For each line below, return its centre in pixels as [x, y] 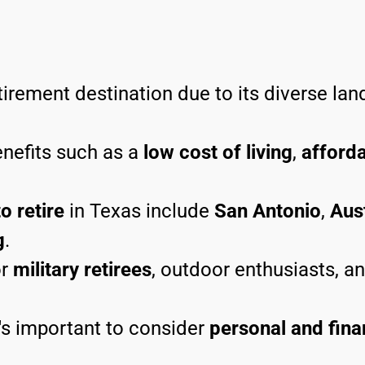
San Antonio [268, 211]
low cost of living [218, 153]
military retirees [82, 270]
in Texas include [139, 211]
